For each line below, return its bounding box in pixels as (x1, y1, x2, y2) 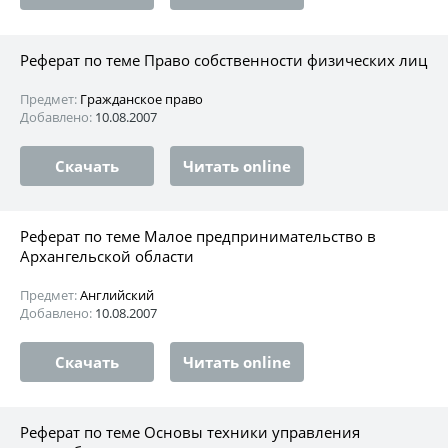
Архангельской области (20, 245, 194, 266)
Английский (80, 285, 154, 304)
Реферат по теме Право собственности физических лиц (20, 49, 427, 70)
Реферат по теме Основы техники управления (20, 421, 360, 442)
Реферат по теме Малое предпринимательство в (20, 225, 376, 246)
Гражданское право (80, 89, 203, 108)
